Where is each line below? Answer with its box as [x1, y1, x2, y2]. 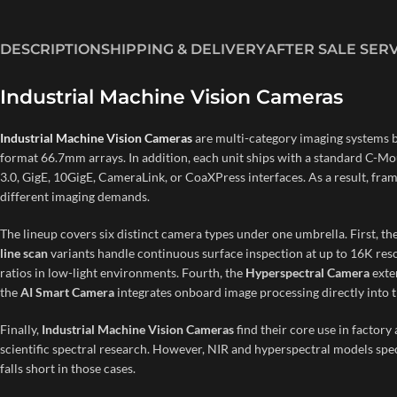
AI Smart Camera [20, 284, 114, 300]
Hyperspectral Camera [245, 264, 370, 280]
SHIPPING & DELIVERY [101, 40, 266, 58]
